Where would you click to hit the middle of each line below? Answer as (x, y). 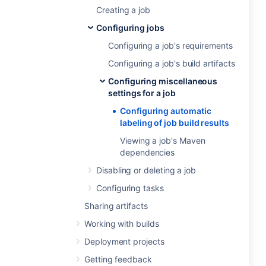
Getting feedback (118, 259)
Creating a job (123, 10)
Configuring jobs (130, 28)
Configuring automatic (166, 111)
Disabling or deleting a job (146, 170)
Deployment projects (124, 241)
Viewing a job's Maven (163, 140)
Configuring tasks (130, 188)
